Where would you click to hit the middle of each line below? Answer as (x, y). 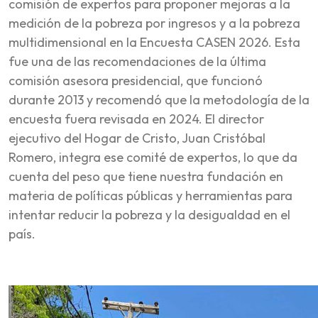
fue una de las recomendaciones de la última (137, 61)
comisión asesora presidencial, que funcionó (136, 80)
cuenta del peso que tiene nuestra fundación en (146, 176)
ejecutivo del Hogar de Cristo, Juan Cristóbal (137, 138)
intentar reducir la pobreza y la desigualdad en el (149, 214)
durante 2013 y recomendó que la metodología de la (159, 99)
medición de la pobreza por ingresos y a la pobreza (154, 23)
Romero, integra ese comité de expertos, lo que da (153, 157)
